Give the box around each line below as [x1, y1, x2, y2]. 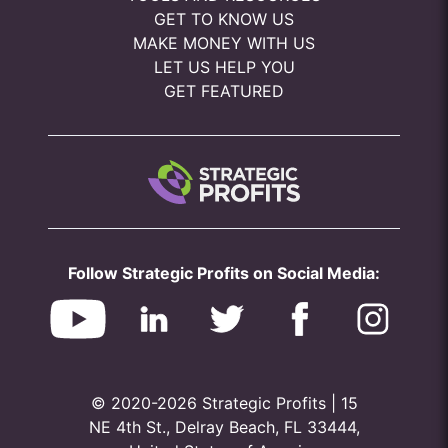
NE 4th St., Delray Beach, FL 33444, [88, 417, 360, 437]
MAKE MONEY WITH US [133, 33, 315, 53]
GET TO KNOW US [154, 9, 294, 29]
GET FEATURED [164, 81, 284, 101]
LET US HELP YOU [153, 57, 295, 77]
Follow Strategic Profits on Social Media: [68, 263, 380, 283]
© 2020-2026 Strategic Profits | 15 [90, 393, 358, 413]
